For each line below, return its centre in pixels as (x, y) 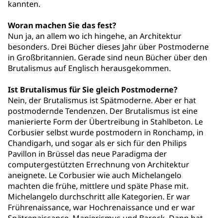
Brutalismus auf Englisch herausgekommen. (89, 68)
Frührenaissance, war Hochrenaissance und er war (101, 207)
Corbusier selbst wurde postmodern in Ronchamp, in (106, 132)
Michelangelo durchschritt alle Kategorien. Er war (99, 197)
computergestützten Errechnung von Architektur (99, 164)
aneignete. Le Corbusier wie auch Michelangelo (95, 175)
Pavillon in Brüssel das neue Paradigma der (87, 154)
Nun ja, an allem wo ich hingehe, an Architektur (95, 36)
